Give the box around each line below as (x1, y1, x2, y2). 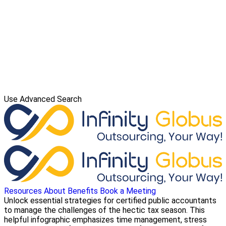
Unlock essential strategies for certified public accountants (4, 196, 216, 206)
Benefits (68, 186, 98, 196)
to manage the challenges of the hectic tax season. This (4, 205, 205, 215)
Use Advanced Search (4, 94, 82, 104)
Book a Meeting (100, 186, 156, 196)
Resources (4, 186, 42, 196)
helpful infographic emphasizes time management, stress (4, 215, 207, 225)
